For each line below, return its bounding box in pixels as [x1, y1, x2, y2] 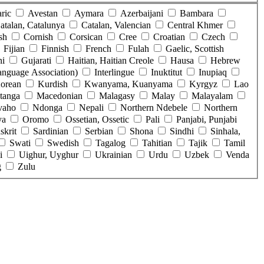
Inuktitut [151, 67, 182, 78]
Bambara [180, 8, 213, 19]
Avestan [28, 8, 58, 19]
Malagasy [99, 91, 135, 101]
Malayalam [192, 91, 233, 101]
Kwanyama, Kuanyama [84, 79, 173, 90]
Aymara [74, 8, 104, 19]
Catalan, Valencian [81, 20, 151, 31]
